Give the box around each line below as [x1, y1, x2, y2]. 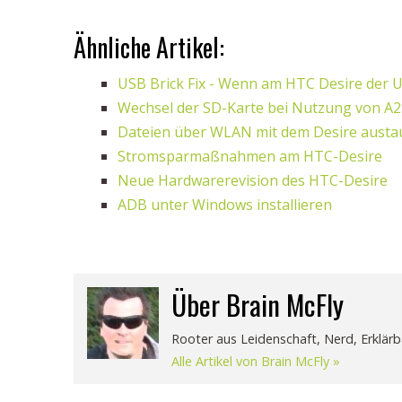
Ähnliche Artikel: [74, 29, 224, 66]
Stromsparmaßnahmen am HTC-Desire [118, 146, 382, 166]
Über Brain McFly [171, 284, 344, 325]
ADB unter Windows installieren [118, 195, 332, 214]
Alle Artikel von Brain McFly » [171, 353, 340, 370]
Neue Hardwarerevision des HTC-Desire [118, 170, 388, 190]
